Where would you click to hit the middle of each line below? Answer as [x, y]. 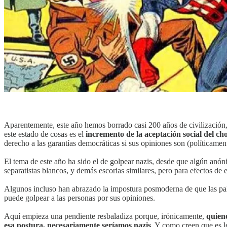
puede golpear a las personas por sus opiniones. [80, 198]
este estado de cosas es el [45, 134]
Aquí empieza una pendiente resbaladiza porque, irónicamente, [105, 216]
